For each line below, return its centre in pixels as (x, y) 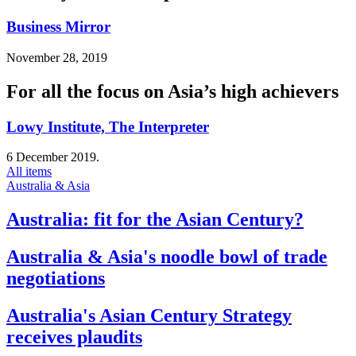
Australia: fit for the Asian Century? (155, 220)
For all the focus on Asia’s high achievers (172, 91)
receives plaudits (74, 337)
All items (29, 172)
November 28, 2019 (57, 57)
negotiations (56, 279)
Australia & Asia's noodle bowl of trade (167, 257)
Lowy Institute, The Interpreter (108, 126)
